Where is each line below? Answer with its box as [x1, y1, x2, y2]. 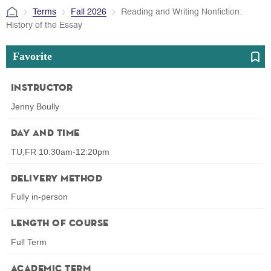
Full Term [11, 237, 47, 247]
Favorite [12, 50, 52, 62]
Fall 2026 [71, 7, 106, 16]
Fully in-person [11, 192, 68, 202]
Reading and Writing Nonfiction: [121, 7, 242, 16]
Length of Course [11, 219, 109, 229]
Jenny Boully [11, 101, 59, 111]
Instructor [11, 83, 73, 93]
